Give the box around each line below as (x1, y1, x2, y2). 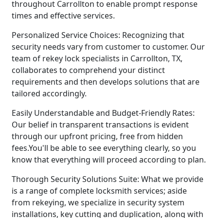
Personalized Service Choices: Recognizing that (12, 29, 184, 40)
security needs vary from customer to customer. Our (12, 41, 205, 52)
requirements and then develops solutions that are (12, 76, 200, 87)
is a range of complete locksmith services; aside (12, 185, 187, 196)
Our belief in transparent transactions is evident (12, 119, 189, 130)
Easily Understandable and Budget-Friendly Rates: (12, 107, 195, 118)
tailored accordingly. (12, 88, 87, 99)
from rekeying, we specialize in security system (12, 197, 184, 208)
